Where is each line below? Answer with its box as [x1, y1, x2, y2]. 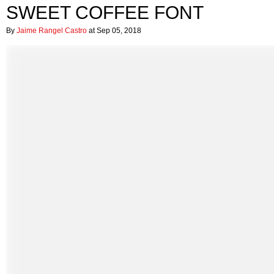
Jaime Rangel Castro [17, 26, 87, 35]
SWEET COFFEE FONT [6, 2, 204, 23]
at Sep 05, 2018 [87, 26, 141, 35]
